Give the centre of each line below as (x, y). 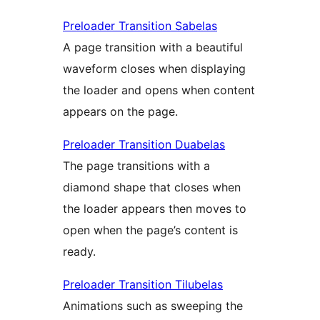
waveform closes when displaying (154, 68)
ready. (79, 251)
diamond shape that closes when (152, 187)
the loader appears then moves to (155, 208)
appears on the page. (120, 111)
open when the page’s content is (150, 230)
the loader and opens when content (159, 90)
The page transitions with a (136, 165)
